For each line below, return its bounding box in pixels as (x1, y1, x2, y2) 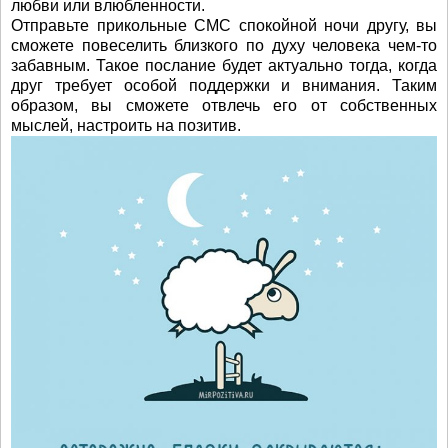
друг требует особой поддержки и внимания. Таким (11, 76, 437, 94)
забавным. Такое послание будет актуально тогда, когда (11, 56, 437, 74)
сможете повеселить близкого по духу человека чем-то (11, 36, 437, 54)
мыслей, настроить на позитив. (11, 116, 241, 134)
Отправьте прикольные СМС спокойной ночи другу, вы (11, 16, 437, 34)
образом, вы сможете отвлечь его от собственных (11, 96, 437, 114)
